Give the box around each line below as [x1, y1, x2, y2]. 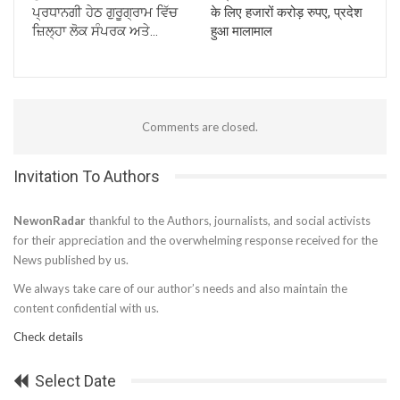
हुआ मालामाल [211, 22, 272, 39]
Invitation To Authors [13, 166, 160, 186]
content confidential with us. [13, 300, 159, 315]
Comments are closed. [142, 119, 258, 134]
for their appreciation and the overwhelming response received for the [13, 232, 378, 247]
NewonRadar [13, 212, 86, 228]
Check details [13, 329, 83, 344]
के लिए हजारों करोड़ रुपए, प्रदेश [211, 4, 362, 21]
